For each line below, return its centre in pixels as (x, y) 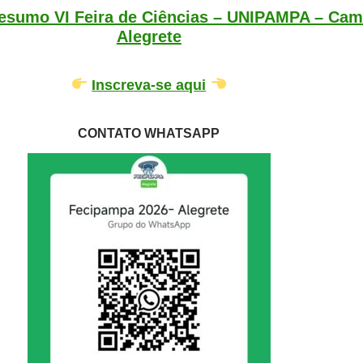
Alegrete (149, 36)
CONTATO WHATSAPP (149, 133)
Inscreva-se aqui (149, 85)
